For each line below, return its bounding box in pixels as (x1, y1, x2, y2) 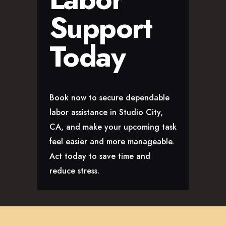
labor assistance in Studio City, (49, 106, 163, 118)
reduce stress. (49, 164, 99, 177)
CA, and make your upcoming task (49, 121, 177, 133)
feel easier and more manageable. (49, 135, 174, 147)
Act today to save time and (49, 150, 150, 162)
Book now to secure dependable (49, 91, 169, 103)
